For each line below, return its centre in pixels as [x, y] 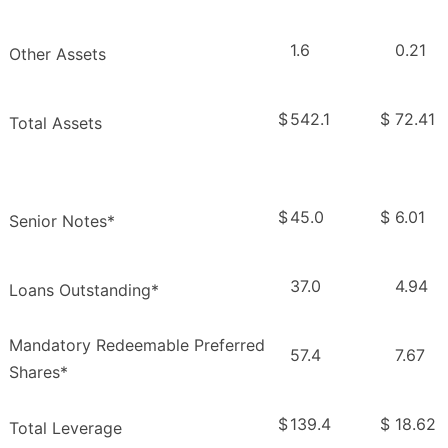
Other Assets [57, 54]
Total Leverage [65, 428]
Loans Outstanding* [84, 290]
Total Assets [55, 123]
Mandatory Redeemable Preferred [137, 345]
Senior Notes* [62, 221]
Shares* [38, 372]
